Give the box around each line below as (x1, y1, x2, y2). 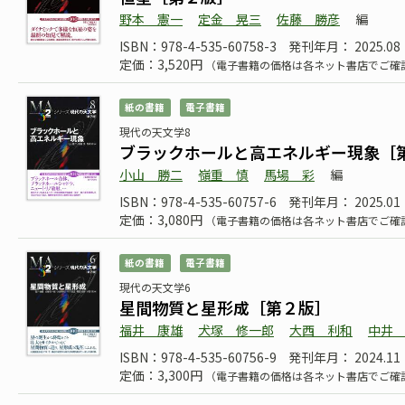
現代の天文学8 (119, 124, 191, 139)
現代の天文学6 (119, 279, 191, 295)
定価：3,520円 (119, 55, 205, 73)
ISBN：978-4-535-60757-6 (119, 193, 277, 211)
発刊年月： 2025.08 (288, 37, 400, 55)
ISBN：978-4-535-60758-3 (119, 37, 277, 55)
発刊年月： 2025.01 (288, 193, 400, 211)
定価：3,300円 (119, 366, 205, 384)
